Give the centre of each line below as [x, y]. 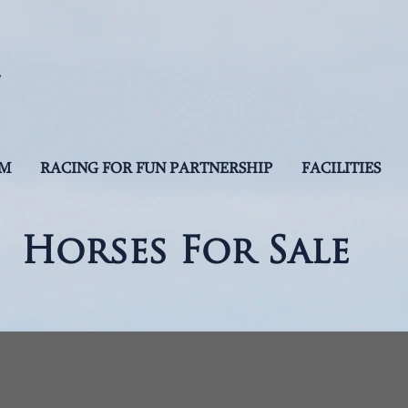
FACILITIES [341, 169]
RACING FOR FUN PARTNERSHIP [156, 169]
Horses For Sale [185, 254]
